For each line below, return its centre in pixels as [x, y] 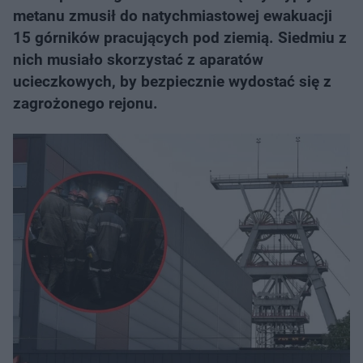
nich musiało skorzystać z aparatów [138, 60]
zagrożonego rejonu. [85, 103]
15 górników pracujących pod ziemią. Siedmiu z [180, 38]
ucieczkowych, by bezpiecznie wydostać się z [172, 81]
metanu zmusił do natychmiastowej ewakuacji [173, 16]
